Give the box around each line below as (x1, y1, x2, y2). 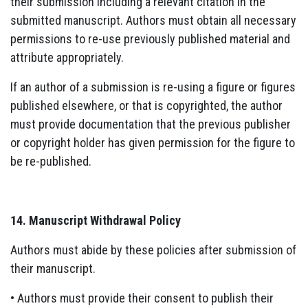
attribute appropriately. (10, 49, 124, 65)
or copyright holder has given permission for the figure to (10, 135, 295, 150)
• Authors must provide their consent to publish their (10, 290, 274, 305)
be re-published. (10, 153, 91, 168)
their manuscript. (10, 261, 96, 276)
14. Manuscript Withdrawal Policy (10, 212, 181, 228)
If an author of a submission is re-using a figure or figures (10, 79, 296, 94)
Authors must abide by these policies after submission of (10, 242, 296, 257)
